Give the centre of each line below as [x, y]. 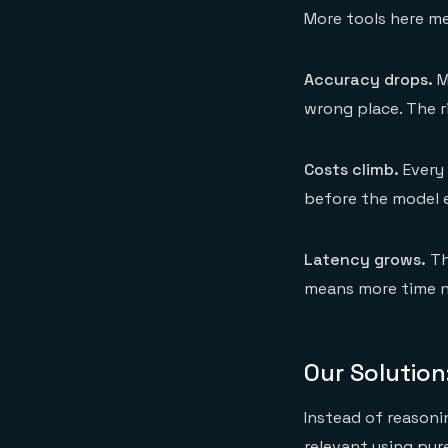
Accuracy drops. [368, 79]
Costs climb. [351, 169]
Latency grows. [365, 259]
